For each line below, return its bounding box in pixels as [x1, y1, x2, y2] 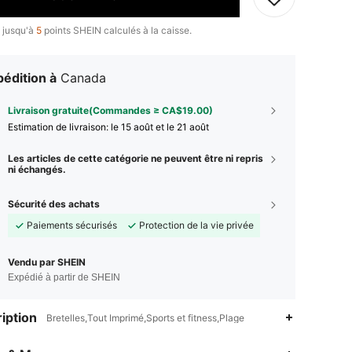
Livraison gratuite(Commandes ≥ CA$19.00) [8, 104, 213, 116]
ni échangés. [8, 163, 66, 175]
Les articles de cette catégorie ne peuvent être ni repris [8, 152, 263, 164]
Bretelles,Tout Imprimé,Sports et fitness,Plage [46, 311, 244, 324]
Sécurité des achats [8, 197, 100, 210]
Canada [60, 69, 106, 86]
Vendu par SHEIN [8, 255, 86, 268]
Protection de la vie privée [139, 218, 254, 231]
